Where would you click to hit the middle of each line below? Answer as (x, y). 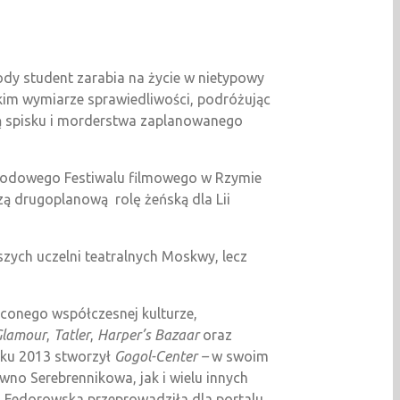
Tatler (72, 334)
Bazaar (177, 334)
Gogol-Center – (163, 356)
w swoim (240, 356)
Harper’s (124, 334)
